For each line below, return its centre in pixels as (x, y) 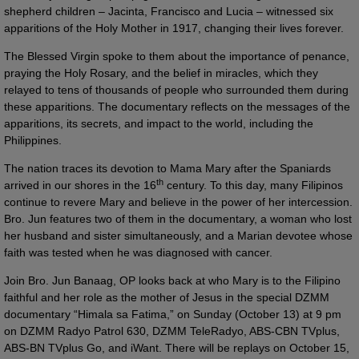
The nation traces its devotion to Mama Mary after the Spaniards (167, 168)
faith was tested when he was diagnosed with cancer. (138, 252)
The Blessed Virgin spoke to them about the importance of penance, (177, 56)
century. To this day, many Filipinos (253, 185)
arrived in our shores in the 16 (80, 185)
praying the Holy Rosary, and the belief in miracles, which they (161, 73)
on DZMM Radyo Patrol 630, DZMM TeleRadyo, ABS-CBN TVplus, (172, 331)
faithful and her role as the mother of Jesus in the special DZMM (167, 297)
